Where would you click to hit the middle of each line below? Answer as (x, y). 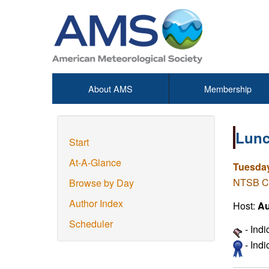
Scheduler (91, 224)
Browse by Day (101, 183)
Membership (228, 89)
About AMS (110, 89)
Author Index (96, 203)
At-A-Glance (95, 162)
